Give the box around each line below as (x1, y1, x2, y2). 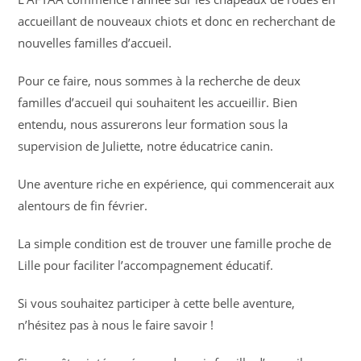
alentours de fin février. (18, 197, 148, 214)
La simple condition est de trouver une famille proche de (18, 235, 332, 251)
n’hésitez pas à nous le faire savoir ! (18, 317, 214, 333)
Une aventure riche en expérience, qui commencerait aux (18, 176, 335, 192)
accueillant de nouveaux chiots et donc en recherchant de (18, 13, 336, 29)
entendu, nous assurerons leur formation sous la (18, 116, 288, 132)
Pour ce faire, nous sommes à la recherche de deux (18, 73, 301, 89)
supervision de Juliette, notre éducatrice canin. (18, 138, 274, 154)
